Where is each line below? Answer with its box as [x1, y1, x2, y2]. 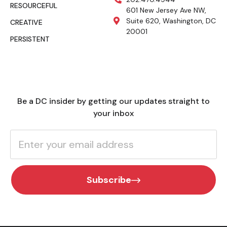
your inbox [93, 107, 134, 119]
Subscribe [87, 173, 131, 186]
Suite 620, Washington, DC [126, 16, 216, 25]
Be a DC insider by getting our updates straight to [17, 95, 210, 106]
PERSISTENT [10, 34, 50, 44]
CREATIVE [10, 17, 43, 27]
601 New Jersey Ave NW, [126, 5, 206, 15]
